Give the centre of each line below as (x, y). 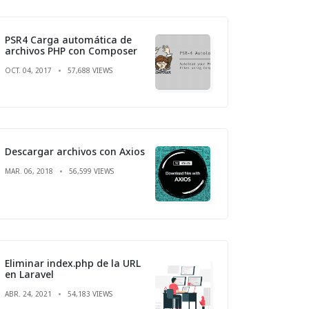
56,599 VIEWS (91, 171)
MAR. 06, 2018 (29, 171)
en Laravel (29, 274)
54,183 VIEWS (90, 293)
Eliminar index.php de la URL (73, 263)
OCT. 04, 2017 (28, 70)
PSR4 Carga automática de (68, 39)
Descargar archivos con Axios (75, 151)
